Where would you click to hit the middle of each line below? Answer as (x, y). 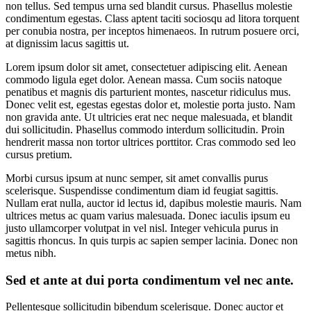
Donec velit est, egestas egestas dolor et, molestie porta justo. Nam (150, 105)
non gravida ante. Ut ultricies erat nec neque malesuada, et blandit (149, 117)
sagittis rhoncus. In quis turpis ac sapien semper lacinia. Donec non (152, 241)
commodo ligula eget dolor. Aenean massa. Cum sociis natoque (144, 80)
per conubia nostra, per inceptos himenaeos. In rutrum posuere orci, (152, 31)
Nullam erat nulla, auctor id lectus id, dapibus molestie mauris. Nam (153, 203)
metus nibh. (31, 253)
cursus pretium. (39, 155)
